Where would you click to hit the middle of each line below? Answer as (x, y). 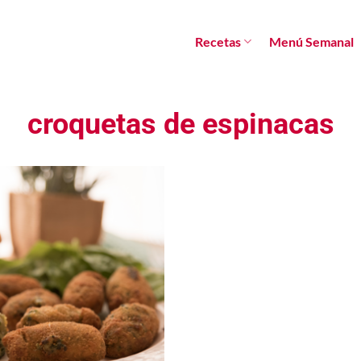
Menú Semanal (311, 41)
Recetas (218, 41)
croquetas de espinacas (180, 124)
